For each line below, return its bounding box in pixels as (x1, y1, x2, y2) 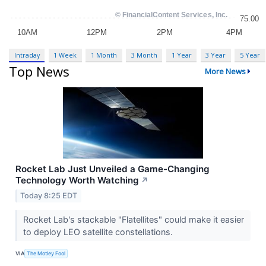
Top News (9, 62, 69, 81)
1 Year (171, 50, 192, 59)
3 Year (205, 50, 226, 59)
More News (204, 66, 246, 77)
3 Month (131, 50, 157, 59)
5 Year (239, 50, 260, 59)
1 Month (91, 50, 118, 59)
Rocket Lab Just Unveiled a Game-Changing (15, 163, 210, 175)
